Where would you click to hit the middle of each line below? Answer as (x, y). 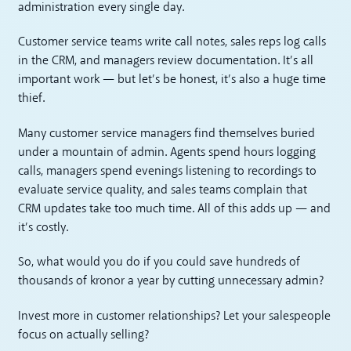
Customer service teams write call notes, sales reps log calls (172, 43)
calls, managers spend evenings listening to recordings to (168, 171)
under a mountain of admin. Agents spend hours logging (167, 152)
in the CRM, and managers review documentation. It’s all (166, 62)
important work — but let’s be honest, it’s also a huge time (172, 80)
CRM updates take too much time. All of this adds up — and (175, 209)
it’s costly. (43, 228)
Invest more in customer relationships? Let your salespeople (175, 316)
